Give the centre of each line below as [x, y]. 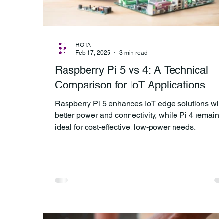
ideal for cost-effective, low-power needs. [125, 127]
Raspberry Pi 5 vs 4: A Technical [131, 70]
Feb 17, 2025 [93, 53]
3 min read [133, 53]
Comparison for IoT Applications [130, 85]
